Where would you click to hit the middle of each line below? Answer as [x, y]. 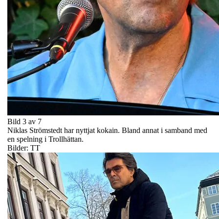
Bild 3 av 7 [24, 121]
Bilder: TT [24, 148]
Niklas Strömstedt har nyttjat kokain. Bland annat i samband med [107, 130]
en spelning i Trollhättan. [45, 139]
